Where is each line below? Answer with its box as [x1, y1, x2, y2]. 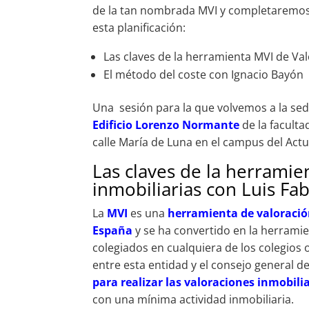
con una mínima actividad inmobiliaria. [92, 292, 295, 308]
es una [130, 206, 168, 221]
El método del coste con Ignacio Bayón [103, 67, 304, 83]
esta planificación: [92, 20, 186, 36]
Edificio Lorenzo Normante [92, 117, 240, 133]
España [92, 223, 133, 239]
